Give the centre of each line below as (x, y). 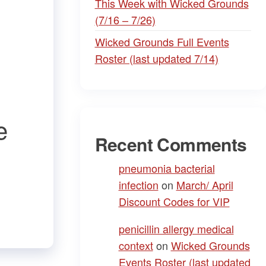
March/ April (205, 185)
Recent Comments (171, 144)
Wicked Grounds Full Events (162, 42)
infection (138, 185)
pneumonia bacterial (167, 168)
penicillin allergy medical (176, 229)
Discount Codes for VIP (174, 201)
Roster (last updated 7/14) (156, 58)
